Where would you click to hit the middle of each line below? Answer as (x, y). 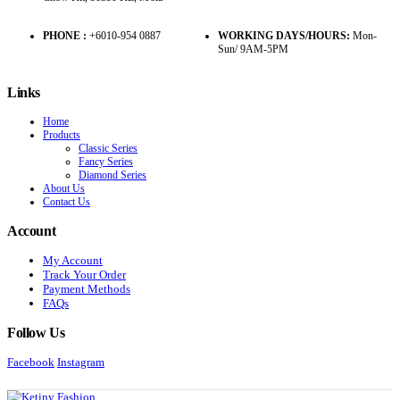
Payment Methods (87, 288)
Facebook (31, 362)
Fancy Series (106, 161)
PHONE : (65, 35)
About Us (64, 188)
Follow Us (36, 332)
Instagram (81, 362)
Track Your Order (84, 274)
